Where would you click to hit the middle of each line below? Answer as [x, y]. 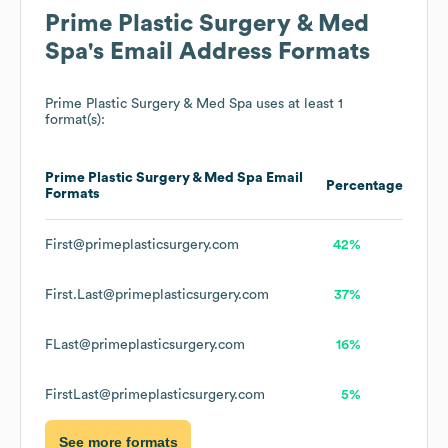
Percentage [364, 186]
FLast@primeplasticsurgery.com [145, 345]
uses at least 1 [297, 104]
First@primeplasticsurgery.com [142, 245]
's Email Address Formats [229, 52]
